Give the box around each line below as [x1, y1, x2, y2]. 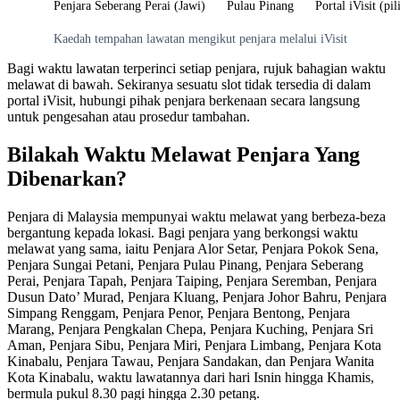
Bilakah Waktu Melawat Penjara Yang [7, 142, 360, 166]
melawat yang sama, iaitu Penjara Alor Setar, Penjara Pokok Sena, [7, 240, 379, 256]
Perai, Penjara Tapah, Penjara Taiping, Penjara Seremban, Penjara [7, 272, 377, 288]
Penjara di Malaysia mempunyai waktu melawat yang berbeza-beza [7, 208, 386, 224]
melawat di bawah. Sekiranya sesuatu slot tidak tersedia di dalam [7, 76, 371, 92]
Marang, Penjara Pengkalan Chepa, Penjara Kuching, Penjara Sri [7, 321, 373, 337]
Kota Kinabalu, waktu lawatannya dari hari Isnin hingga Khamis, [7, 369, 374, 385]
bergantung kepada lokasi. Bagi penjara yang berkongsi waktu [7, 224, 358, 240]
